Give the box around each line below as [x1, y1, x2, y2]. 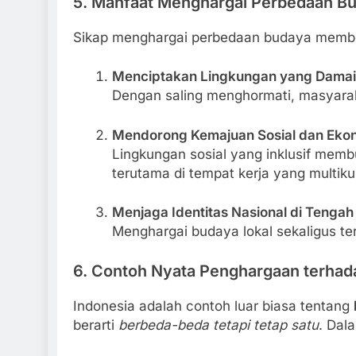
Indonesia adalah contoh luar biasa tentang [73, 297, 354, 314]
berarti [73, 316, 118, 333]
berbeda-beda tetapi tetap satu [118, 316, 319, 333]
